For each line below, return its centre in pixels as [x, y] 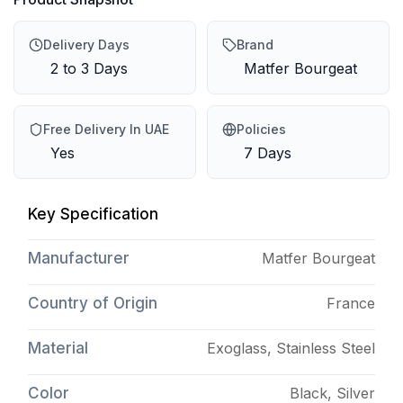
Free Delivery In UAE [106, 129]
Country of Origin [93, 303]
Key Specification [93, 214]
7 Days [267, 152]
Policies [261, 129]
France [350, 303]
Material [58, 348]
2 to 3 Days [89, 68]
